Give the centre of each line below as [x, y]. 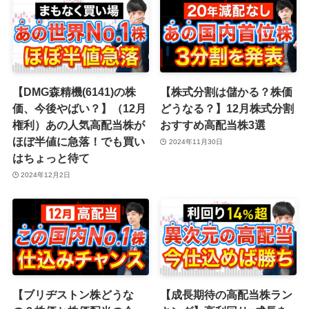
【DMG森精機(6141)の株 [74, 92]
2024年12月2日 [46, 175]
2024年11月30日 [196, 141]
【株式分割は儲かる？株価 [227, 92]
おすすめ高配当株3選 [213, 125]
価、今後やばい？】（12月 [79, 109]
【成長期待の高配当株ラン [227, 295]
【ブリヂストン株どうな [73, 295]
